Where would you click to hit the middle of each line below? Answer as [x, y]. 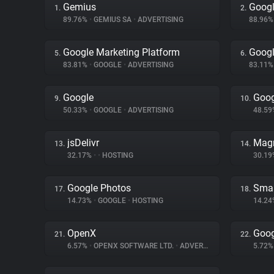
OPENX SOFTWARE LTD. [134, 246]
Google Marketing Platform [121, 52]
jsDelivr [83, 143]
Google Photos [99, 188]
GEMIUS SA [113, 20]
